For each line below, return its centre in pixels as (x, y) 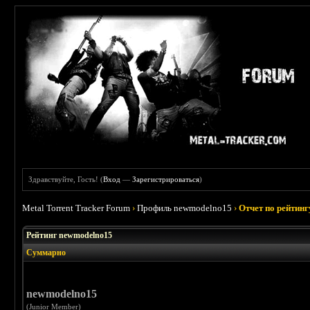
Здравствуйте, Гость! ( (66, 179)
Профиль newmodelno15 (185, 208)
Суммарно (46, 253)
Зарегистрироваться (166, 179)
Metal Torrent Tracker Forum (76, 208)
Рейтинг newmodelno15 (70, 235)
